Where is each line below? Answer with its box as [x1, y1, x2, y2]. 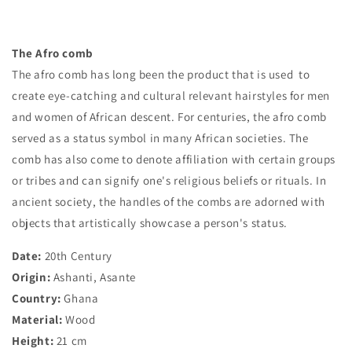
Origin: [12, 269, 51, 285]
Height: [12, 333, 54, 349]
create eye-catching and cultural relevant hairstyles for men [12, 88, 331, 104]
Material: [12, 312, 65, 328]
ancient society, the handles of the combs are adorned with [12, 194, 325, 210]
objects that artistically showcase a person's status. [12, 215, 288, 231]
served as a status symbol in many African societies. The [12, 130, 309, 146]
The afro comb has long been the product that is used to [12, 67, 310, 82]
